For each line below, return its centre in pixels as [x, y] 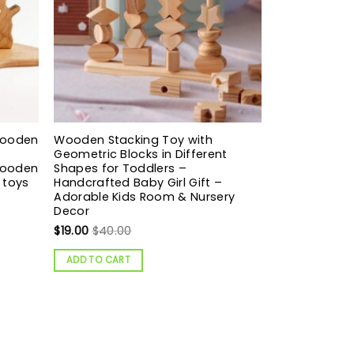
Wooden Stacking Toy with [133, 140]
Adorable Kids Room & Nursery [145, 197]
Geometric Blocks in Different [141, 154]
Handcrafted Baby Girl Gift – [138, 183]
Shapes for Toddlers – [121, 169]
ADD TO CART [98, 260]
